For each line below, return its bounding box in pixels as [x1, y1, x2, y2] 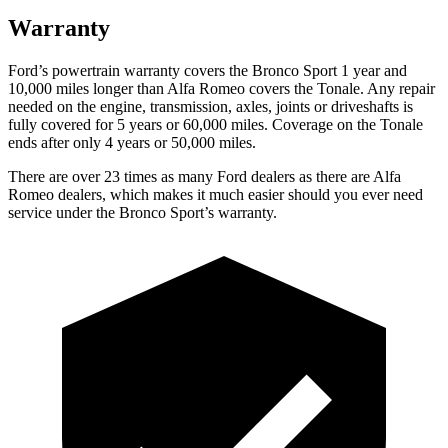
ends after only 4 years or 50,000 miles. [8, 133, 256, 151]
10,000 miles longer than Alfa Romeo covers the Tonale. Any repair [8, 79, 435, 97]
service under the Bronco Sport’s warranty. [8, 203, 277, 221]
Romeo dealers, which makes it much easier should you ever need [8, 185, 423, 203]
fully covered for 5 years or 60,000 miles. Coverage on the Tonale [8, 115, 423, 133]
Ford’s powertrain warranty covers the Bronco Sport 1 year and [8, 61, 407, 79]
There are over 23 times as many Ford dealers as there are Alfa [8, 167, 401, 185]
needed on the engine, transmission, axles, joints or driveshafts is [8, 97, 413, 115]
